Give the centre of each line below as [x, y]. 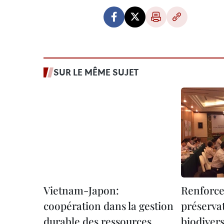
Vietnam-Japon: [81, 190]
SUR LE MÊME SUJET [96, 72]
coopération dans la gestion [108, 205]
